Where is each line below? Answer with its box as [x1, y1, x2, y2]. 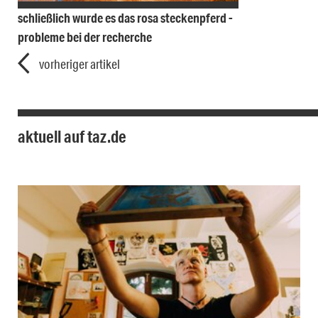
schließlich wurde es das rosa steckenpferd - [18, 10, 233, 26]
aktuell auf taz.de [18, 126, 126, 148]
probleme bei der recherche [18, 29, 152, 45]
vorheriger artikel [39, 56, 120, 72]
